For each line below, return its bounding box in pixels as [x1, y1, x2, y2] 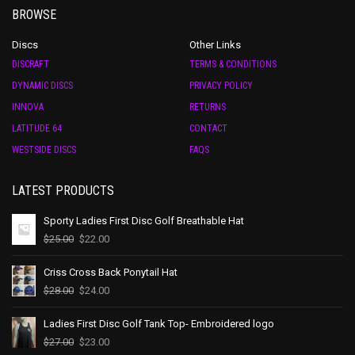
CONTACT [189, 123, 227, 135]
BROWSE [12, 7, 56, 23]
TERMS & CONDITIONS [189, 59, 277, 71]
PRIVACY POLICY [189, 80, 253, 92]
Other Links [189, 39, 241, 52]
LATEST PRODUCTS [12, 183, 114, 199]
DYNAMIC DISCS [12, 80, 73, 92]
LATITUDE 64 [12, 123, 62, 135]
